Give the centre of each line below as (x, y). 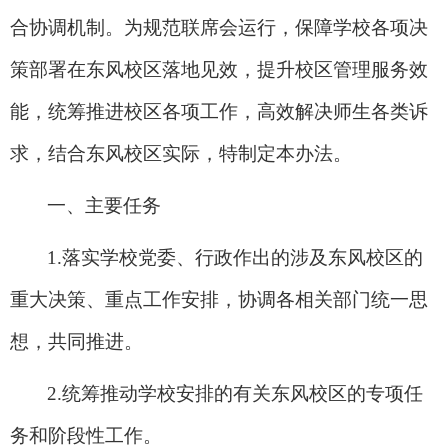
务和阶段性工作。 (86, 435)
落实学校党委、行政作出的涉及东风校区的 (242, 257)
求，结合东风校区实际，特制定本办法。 (181, 153)
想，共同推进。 (76, 341)
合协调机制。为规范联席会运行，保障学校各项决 (219, 27)
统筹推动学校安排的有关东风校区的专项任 (242, 393)
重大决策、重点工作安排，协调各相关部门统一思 (219, 299)
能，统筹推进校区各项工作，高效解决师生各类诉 (219, 111)
